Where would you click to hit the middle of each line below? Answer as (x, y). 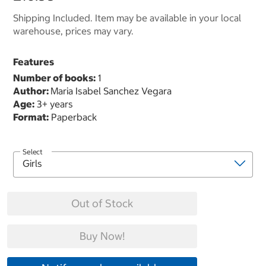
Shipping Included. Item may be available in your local (127, 18)
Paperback (73, 117)
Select (33, 152)
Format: (31, 117)
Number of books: (54, 78)
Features (34, 62)
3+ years (54, 104)
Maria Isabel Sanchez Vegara (111, 91)
